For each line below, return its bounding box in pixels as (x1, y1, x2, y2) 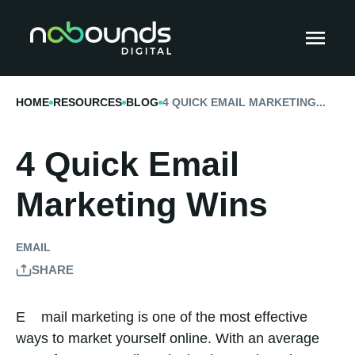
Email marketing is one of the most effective (16, 309, 25, 325)
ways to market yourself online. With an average (16, 330, 319, 346)
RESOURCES (53, 96, 122, 109)
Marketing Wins (16, 185, 268, 223)
